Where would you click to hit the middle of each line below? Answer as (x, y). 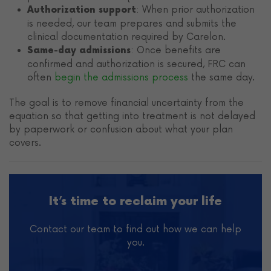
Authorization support (82, 10)
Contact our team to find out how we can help (135, 230)
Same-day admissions (79, 51)
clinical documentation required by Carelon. (126, 37)
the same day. (221, 78)
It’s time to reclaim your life (135, 202)
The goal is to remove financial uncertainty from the (126, 103)
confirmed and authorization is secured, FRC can (136, 64)
